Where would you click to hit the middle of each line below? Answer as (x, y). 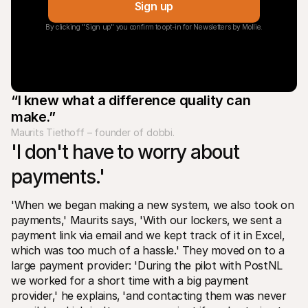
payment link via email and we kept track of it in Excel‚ (148, 235)
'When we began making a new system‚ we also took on (153, 205)
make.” (33, 117)
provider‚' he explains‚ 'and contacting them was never (149, 295)
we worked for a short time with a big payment (130, 280)
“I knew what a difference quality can (131, 100)
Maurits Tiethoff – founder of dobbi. (93, 132)
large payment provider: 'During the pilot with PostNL (147, 265)
